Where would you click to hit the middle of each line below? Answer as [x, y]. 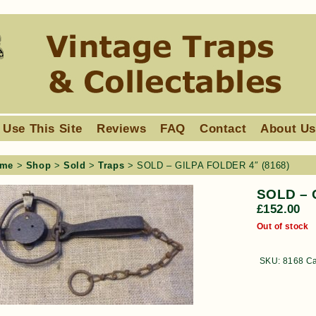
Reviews [122, 128]
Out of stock [283, 226]
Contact [223, 128]
